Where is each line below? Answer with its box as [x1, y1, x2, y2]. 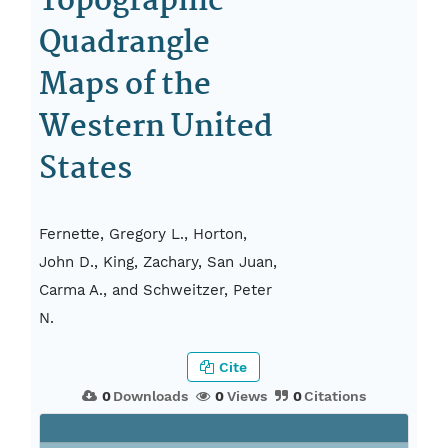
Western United [39, 103, 274, 152]
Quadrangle [39, 19, 211, 68]
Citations [304, 388, 367, 405]
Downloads [113, 388, 189, 405]
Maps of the [39, 61, 212, 110]
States [39, 145, 133, 194]
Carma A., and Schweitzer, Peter [39, 281, 273, 300]
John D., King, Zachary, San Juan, [39, 253, 278, 272]
